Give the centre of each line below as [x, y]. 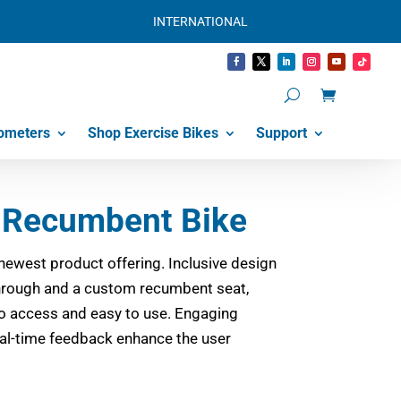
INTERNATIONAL [200, 21]
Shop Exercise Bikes [154, 133]
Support [282, 133]
